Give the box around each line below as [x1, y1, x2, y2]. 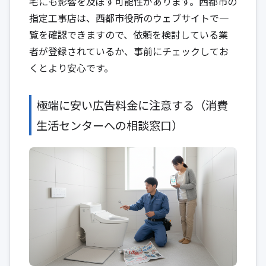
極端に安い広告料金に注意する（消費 [36, 96, 228, 113]
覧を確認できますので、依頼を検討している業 [29, 27, 228, 42]
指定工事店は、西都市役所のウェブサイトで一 [29, 10, 229, 25]
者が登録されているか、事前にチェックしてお [29, 43, 229, 58]
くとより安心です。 [29, 60, 113, 75]
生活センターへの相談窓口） [36, 116, 183, 134]
